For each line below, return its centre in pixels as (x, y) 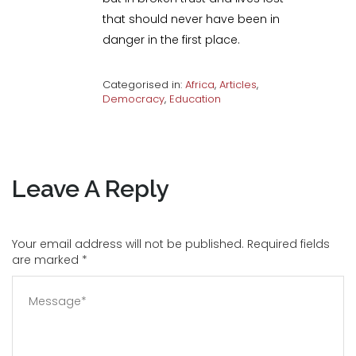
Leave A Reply (90, 188)
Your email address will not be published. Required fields (171, 244)
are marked (47, 259)
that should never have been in (192, 19)
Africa (200, 84)
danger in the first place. (172, 39)
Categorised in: (144, 84)
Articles (238, 84)
